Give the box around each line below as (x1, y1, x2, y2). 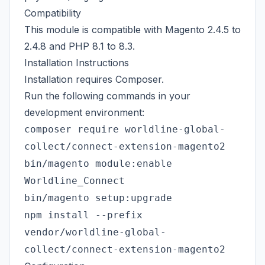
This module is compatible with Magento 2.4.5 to (24, 24, 241, 35)
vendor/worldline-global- (24, 227, 166, 238)
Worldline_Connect (24, 175, 125, 186)
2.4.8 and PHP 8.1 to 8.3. (24, 40, 135, 52)
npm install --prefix (24, 209, 143, 221)
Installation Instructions (24, 57, 129, 69)
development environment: (24, 106, 144, 118)
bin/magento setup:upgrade (24, 192, 172, 203)
